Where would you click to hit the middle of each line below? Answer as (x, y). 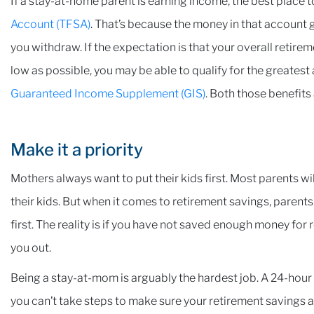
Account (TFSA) (50, 24)
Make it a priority (77, 150)
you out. (31, 248)
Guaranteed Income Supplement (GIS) (108, 94)
